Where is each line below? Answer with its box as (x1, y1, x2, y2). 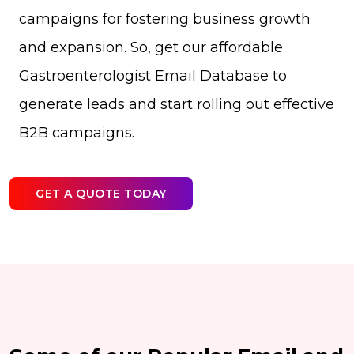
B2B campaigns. (19, 124, 134, 142)
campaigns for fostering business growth (19, 10, 311, 28)
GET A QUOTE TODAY (36, 186, 167, 201)
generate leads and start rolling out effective (19, 96, 334, 114)
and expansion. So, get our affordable (19, 39, 283, 57)
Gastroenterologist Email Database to (19, 67, 287, 85)
